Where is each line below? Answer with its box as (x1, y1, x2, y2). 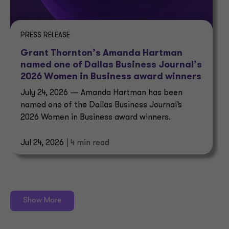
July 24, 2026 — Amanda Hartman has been (20, 89, 182, 98)
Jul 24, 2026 (20, 139, 64, 148)
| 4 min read (66, 139, 109, 148)
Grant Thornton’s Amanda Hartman (20, 49, 182, 59)
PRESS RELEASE (20, 32, 70, 40)
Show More (23, 197, 61, 205)
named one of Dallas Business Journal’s (20, 60, 202, 71)
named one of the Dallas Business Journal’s (20, 101, 182, 110)
